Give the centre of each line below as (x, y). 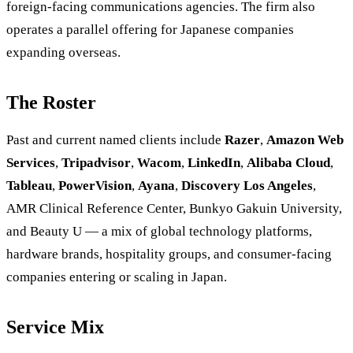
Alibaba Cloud (288, 163)
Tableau (29, 186)
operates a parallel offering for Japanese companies (150, 30)
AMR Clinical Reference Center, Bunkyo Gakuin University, (174, 209)
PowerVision (95, 186)
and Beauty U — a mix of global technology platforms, (159, 232)
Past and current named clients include (115, 140)
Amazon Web (305, 140)
